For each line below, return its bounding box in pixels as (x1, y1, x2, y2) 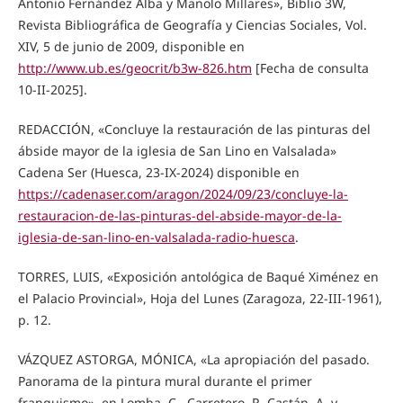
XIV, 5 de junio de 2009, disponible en (17, 38, 245, 56)
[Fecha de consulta (251, 59, 369, 77)
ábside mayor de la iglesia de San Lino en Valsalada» (17, 142, 336, 160)
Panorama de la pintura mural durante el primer (17, 372, 312, 390)
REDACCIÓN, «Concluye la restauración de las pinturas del (17, 121, 371, 139)
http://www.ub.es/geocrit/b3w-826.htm (17, 59, 252, 77)
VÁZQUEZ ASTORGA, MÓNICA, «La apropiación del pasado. (17, 351, 370, 369)
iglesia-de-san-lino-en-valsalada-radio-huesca (17, 228, 295, 246)
